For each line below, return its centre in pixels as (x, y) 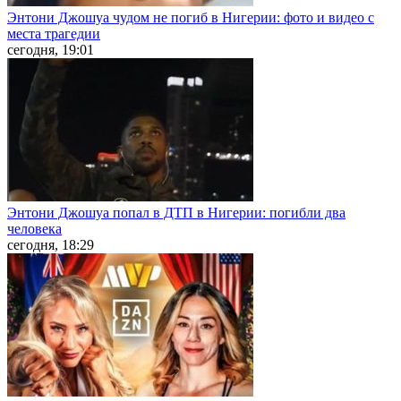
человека (34, 228)
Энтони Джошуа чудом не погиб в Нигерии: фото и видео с (191, 17)
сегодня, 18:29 (51, 244)
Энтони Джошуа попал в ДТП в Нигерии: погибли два (176, 212)
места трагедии (54, 33)
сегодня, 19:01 (51, 49)
